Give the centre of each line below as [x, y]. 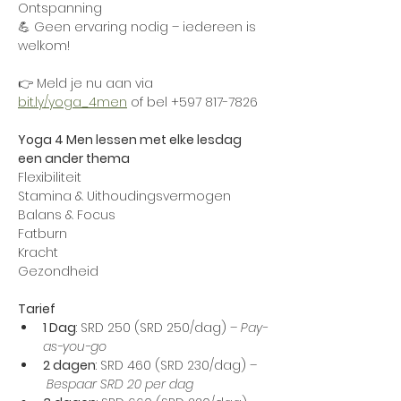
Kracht [38, 252]
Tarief [37, 309]
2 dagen [69, 365]
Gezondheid [58, 271]
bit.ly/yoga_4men [73, 102]
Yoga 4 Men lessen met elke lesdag [131, 140]
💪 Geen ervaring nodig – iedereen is [139, 27]
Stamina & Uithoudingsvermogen [124, 196]
